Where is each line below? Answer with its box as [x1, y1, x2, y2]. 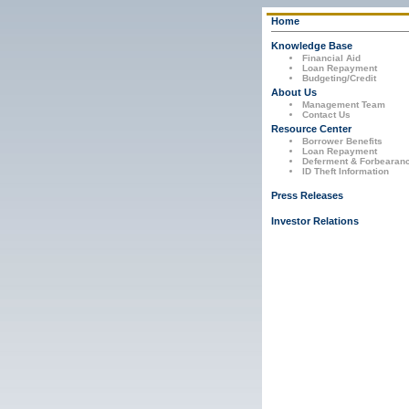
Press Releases [271, 190, 343, 201]
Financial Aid [302, 53, 361, 63]
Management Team [302, 100, 385, 110]
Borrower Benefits [302, 136, 383, 146]
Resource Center [271, 123, 351, 134]
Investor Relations [271, 215, 359, 226]
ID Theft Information [302, 166, 389, 176]
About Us [271, 87, 317, 98]
